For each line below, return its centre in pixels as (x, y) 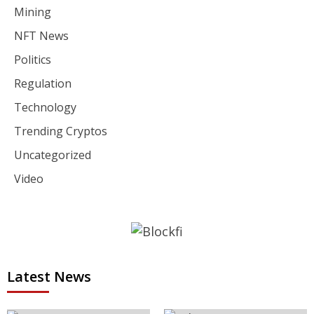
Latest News (49, 276)
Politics (33, 60)
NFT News (41, 36)
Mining (33, 12)
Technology (45, 108)
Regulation (43, 84)
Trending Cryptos (61, 131)
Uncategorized (53, 155)
